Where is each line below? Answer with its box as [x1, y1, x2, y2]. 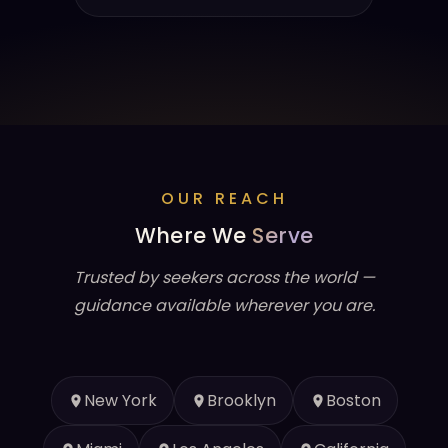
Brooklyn [206, 389, 276, 412]
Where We [134, 221, 253, 250]
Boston [325, 389, 381, 412]
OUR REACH [160, 187, 288, 210]
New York [83, 389, 157, 412]
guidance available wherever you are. [73, 294, 375, 317]
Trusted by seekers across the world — [73, 266, 375, 289]
